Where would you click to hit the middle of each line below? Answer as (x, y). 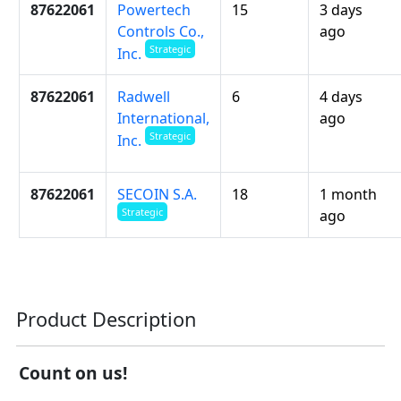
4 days (341, 97)
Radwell (144, 97)
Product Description (106, 320)
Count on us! (73, 373)
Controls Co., (161, 32)
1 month (348, 195)
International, (163, 119)
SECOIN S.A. (157, 195)
